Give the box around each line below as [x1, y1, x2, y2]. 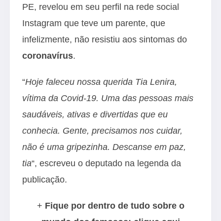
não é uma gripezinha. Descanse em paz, [22, 142, 186, 152]
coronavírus [22, 50, 73, 61]
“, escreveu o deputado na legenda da [32, 158, 181, 168]
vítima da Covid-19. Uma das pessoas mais [22, 93, 193, 103]
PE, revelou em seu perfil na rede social [22, 1, 179, 12]
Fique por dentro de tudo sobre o [44, 200, 184, 211]
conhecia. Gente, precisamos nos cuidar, [22, 125, 183, 136]
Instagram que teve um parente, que [22, 18, 165, 28]
